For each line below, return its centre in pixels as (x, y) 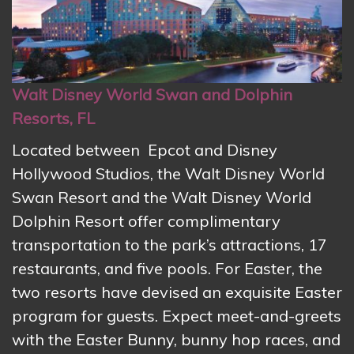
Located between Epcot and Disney (145, 149)
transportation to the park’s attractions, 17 (169, 244)
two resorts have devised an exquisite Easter (177, 292)
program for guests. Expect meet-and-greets (177, 315)
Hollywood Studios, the (96, 173)
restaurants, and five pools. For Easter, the (167, 268)
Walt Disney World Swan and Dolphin (152, 94)
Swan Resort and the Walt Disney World (162, 197)
